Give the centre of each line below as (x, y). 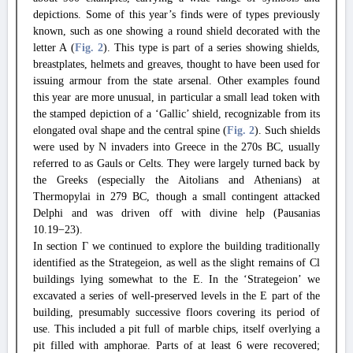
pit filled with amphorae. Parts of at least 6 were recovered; (176, 346)
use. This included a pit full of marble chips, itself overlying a (176, 329)
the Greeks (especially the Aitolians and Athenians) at (176, 180)
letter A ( (54, 48)
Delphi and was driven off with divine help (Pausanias (176, 213)
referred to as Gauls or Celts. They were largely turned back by (176, 163)
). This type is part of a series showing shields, (212, 48)
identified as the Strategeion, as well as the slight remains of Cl (176, 263)
